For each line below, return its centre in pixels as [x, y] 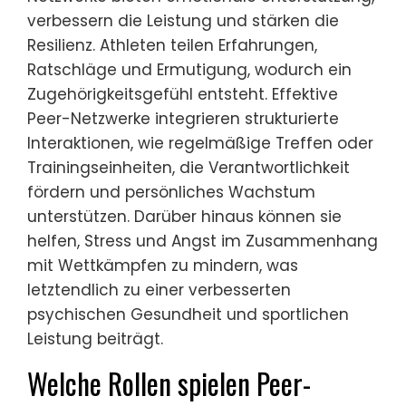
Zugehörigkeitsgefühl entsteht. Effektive [183, 94]
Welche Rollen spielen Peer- [169, 382]
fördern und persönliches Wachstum [171, 192]
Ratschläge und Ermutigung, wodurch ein [189, 69]
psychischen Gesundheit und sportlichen [188, 314]
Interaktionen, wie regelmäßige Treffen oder [200, 143]
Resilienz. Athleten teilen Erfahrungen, [172, 45]
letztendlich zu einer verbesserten [159, 290]
